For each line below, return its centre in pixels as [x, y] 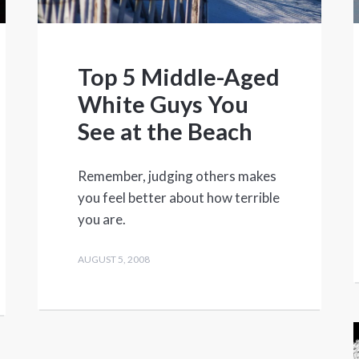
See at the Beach [165, 131]
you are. [102, 220]
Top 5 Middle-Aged [179, 77]
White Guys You [163, 104]
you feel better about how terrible [179, 198]
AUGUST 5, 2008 [114, 260]
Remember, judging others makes [177, 176]
